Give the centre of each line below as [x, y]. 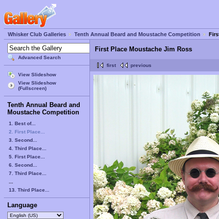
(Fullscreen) [32, 88]
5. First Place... [27, 156]
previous [141, 66]
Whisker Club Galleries [37, 34]
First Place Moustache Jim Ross [143, 49]
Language [22, 205]
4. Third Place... [28, 148]
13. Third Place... [29, 190]
